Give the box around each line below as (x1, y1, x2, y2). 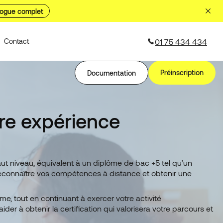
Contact (4, 37, 29, 45)
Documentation (87, 68, 136, 77)
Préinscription (160, 68, 204, 77)
